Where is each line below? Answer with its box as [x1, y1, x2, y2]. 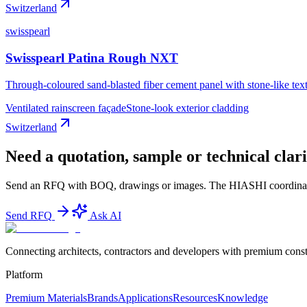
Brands [87, 291, 118, 304]
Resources [173, 291, 217, 304]
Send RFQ [5, 209, 52, 221]
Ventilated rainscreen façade [5, 101, 126, 114]
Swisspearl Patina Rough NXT [5, 51, 178, 66]
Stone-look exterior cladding [126, 101, 249, 114]
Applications [118, 291, 173, 304]
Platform [5, 268, 42, 280]
